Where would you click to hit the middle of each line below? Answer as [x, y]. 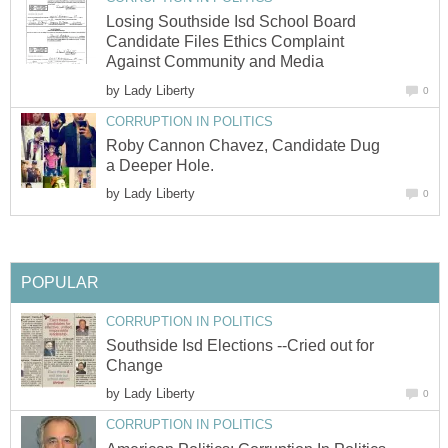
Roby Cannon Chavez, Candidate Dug [243, 145]
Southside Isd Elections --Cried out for [240, 346]
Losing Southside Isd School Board [231, 22]
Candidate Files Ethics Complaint [225, 42]
